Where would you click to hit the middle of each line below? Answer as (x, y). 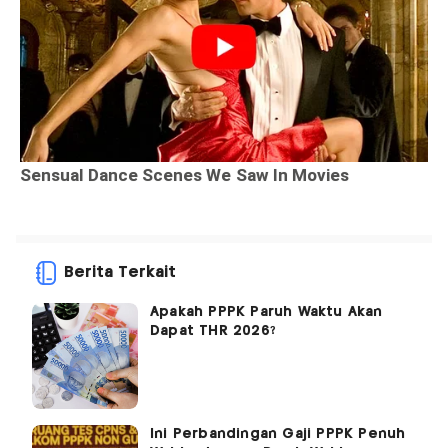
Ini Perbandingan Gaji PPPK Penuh (278, 433)
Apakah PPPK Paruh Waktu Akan (266, 311)
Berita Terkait (120, 272)
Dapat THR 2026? (213, 330)
